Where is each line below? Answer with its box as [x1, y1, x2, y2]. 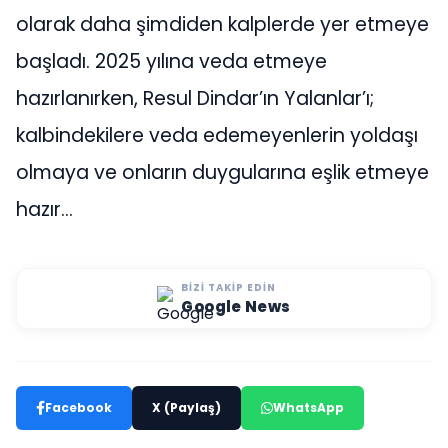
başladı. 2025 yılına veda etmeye [16, 47, 327, 75]
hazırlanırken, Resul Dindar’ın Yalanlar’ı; [16, 84, 374, 112]
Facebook [45, 398, 112, 416]
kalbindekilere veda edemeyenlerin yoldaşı [16, 121, 418, 149]
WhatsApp [273, 398, 344, 416]
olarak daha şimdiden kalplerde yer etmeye [16, 10, 429, 38]
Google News [181, 295, 291, 317]
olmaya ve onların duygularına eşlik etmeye [16, 158, 429, 186]
